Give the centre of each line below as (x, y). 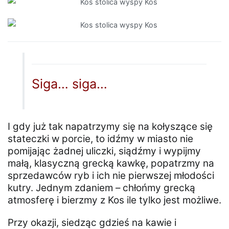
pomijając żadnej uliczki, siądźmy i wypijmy (104, 151)
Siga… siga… (70, 84)
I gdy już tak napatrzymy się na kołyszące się (110, 126)
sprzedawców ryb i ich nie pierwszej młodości (111, 175)
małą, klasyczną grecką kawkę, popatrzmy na (111, 163)
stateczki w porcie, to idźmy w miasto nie (100, 139)
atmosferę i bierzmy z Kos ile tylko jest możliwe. (114, 200)
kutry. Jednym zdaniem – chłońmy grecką (101, 188)
